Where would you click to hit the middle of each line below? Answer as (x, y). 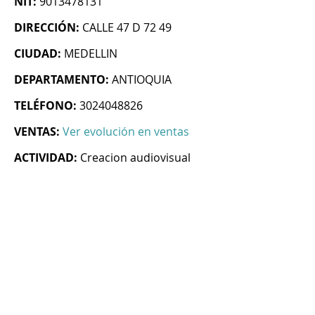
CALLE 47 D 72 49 (127, 28)
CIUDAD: (38, 54)
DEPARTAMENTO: (62, 80)
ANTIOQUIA (142, 80)
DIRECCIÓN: (47, 28)
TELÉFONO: (45, 106)
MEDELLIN (91, 54)
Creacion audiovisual (135, 158)
